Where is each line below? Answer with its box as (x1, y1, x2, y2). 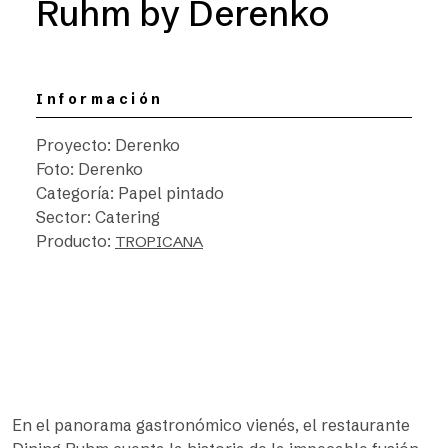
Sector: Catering (36, 207, 160, 227)
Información (36, 90, 164, 108)
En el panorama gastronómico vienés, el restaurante (12, 415, 410, 435)
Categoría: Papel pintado (36, 183, 224, 203)
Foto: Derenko (36, 159, 143, 179)
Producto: (36, 231, 115, 251)
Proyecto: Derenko (36, 135, 180, 155)
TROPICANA (115, 232, 203, 251)
